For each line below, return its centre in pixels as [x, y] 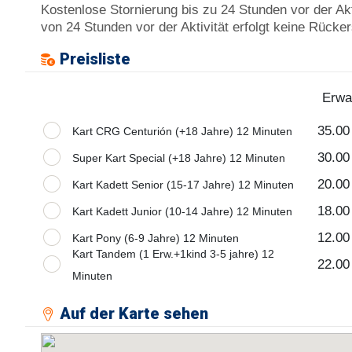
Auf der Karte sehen [134, 314]
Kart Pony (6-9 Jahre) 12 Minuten [156, 238]
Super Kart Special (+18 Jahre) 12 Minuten [179, 158]
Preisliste [95, 59]
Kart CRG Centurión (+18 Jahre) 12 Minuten [183, 132]
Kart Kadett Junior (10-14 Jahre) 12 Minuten [183, 212]
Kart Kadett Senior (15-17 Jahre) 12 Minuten [183, 185]
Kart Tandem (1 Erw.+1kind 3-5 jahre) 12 [174, 254]
